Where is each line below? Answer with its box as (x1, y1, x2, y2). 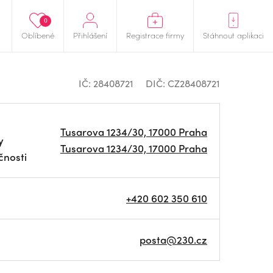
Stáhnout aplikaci (203, 29, 264, 41)
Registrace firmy (126, 29, 184, 41)
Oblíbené (21, 29, 54, 41)
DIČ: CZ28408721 (146, 76, 220, 90)
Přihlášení (73, 29, 107, 41)
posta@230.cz (140, 232, 207, 247)
